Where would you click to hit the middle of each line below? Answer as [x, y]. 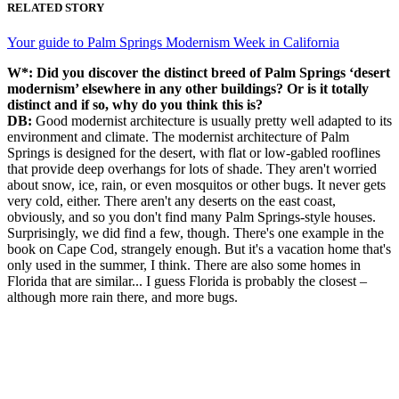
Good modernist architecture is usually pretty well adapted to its [214, 121]
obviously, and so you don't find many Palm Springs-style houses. [191, 217]
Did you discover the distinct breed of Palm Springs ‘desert [213, 73]
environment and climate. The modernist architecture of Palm [178, 137]
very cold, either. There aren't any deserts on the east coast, [171, 201]
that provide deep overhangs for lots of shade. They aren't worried [192, 169]
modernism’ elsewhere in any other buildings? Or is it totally [188, 89]
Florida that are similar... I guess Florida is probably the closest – [187, 281]
